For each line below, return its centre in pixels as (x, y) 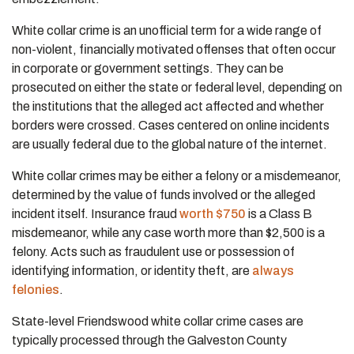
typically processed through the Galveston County (149, 340)
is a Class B (279, 214)
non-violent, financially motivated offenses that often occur (174, 49)
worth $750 (211, 214)
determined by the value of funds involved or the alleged (164, 195)
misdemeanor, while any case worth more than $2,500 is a (168, 233)
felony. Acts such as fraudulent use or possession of (153, 252)
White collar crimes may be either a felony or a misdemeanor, (177, 176)
